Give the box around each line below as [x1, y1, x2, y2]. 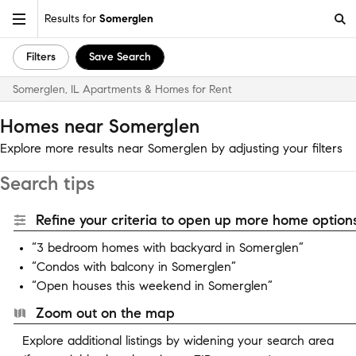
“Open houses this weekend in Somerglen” [32, 278, 273, 293]
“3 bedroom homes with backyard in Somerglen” [32, 240, 304, 255]
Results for [44, 11, 99, 25]
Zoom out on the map [36, 304, 175, 322]
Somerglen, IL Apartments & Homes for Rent [13, 83, 232, 96]
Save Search [89, 50, 151, 64]
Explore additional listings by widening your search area [22, 333, 334, 348]
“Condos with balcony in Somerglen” [32, 259, 236, 274]
